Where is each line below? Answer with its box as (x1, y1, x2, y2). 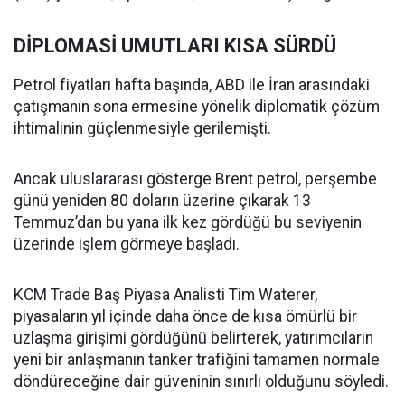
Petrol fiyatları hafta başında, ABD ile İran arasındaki (14, 76, 370, 95)
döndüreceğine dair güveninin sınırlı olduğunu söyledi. (14, 372, 389, 391)
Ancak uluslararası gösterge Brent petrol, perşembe (14, 170, 377, 189)
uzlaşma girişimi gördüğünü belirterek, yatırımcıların (14, 329, 373, 348)
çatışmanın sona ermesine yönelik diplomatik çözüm (14, 98, 380, 117)
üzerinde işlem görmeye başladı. (14, 235, 240, 254)
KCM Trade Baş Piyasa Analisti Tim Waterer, (14, 286, 317, 305)
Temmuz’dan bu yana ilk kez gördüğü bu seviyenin (14, 213, 362, 232)
